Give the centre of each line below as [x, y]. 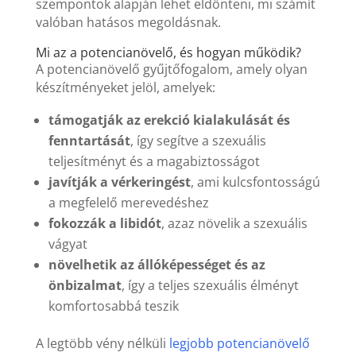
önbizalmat [85, 285]
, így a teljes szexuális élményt [210, 285]
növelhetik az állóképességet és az [157, 264]
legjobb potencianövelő [239, 343]
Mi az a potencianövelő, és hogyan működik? [168, 52]
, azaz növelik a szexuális [234, 223]
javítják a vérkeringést [119, 182]
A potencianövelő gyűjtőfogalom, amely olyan [171, 69]
